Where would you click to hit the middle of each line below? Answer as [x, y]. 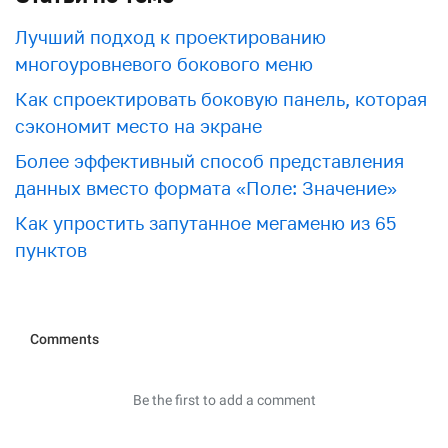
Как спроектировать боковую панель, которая [221, 98]
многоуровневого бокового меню [164, 63]
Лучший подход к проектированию [170, 36]
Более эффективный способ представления [209, 160]
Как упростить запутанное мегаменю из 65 [205, 222]
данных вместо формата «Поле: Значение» [206, 187]
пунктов [51, 249]
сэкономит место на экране [138, 125]
